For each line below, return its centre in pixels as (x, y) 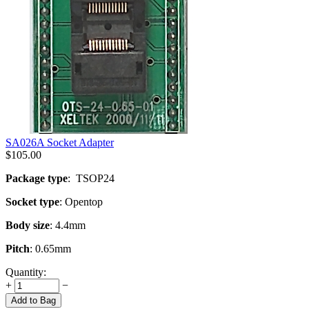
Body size (28, 225)
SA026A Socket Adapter (60, 142)
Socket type (32, 201)
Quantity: (26, 272)
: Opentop (81, 201)
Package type (37, 178)
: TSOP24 (91, 178)
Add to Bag (33, 300)
